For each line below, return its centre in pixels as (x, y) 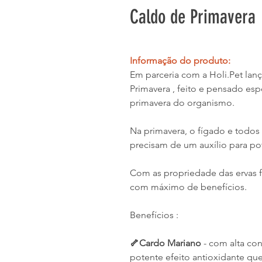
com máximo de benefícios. (189, 187)
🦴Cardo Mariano (167, 243)
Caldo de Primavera (193, 17)
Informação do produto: (180, 61)
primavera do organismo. (183, 103)
